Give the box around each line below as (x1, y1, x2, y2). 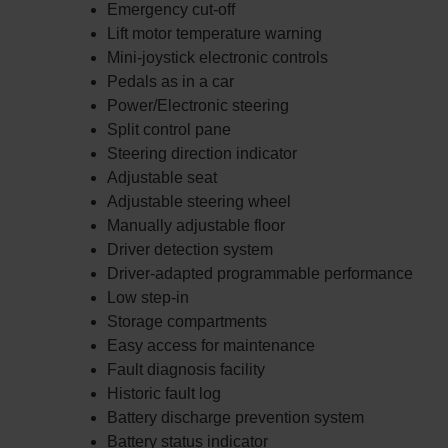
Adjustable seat (107, 169, 217, 186)
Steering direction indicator (107, 145, 297, 162)
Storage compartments (107, 313, 267, 330)
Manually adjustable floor (107, 217, 285, 234)
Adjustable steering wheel (107, 193, 291, 210)
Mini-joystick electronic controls (107, 49, 328, 66)
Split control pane (107, 121, 231, 138)
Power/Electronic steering (107, 97, 289, 114)
